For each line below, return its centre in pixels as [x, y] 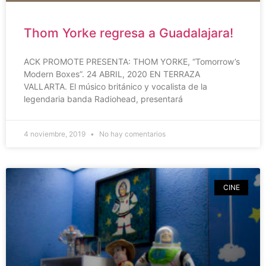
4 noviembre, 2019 [56, 134]
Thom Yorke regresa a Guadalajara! [129, 33]
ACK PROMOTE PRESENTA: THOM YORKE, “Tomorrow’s [132, 61]
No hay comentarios [132, 134]
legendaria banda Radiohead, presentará [103, 99]
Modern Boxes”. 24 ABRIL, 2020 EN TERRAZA [112, 74]
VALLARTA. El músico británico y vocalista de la [115, 86]
